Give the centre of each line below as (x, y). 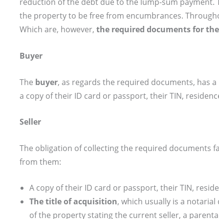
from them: (40, 162)
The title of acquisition (73, 202)
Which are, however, (58, 30)
